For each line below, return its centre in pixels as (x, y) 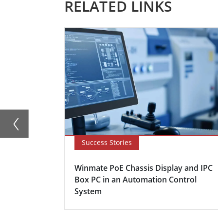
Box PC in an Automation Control (136, 179)
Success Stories (107, 142)
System (88, 191)
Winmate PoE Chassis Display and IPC (144, 168)
